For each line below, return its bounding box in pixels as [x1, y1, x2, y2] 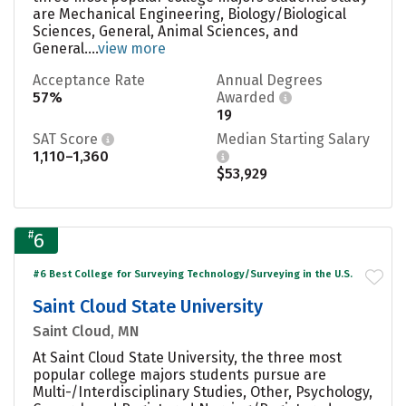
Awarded [217, 88, 279, 106]
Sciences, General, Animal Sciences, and [33, 22, 299, 40]
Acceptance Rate [33, 71, 145, 89]
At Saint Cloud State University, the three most [33, 348, 342, 366]
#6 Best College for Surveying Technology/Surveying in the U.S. [33, 267, 353, 280]
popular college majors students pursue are [33, 365, 326, 383]
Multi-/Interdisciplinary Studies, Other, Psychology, [33, 382, 372, 401]
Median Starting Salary [217, 130, 370, 148]
